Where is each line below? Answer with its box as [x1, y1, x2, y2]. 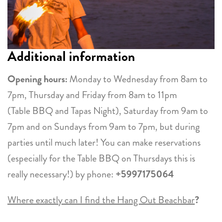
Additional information [7, 46, 135, 66]
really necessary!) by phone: [7, 166, 115, 181]
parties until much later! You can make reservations [7, 135, 201, 150]
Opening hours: [7, 71, 67, 86]
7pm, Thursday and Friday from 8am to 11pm [7, 87, 177, 102]
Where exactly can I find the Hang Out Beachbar [7, 192, 195, 207]
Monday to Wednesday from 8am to [67, 71, 208, 86]
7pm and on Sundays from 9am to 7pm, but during [7, 119, 200, 134]
